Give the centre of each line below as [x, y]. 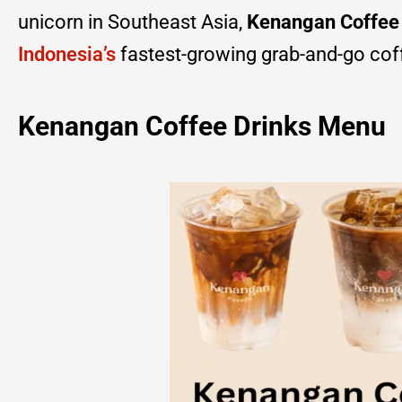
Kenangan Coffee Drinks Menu [202, 126]
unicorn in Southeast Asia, [132, 22]
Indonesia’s [67, 54]
